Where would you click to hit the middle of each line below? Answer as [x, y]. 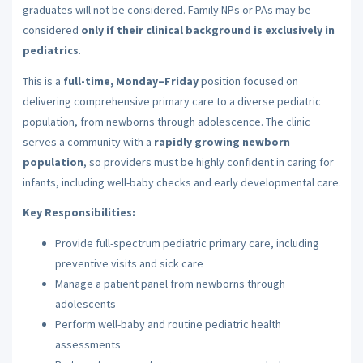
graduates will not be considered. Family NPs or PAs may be [167, 10]
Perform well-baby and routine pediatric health [168, 324]
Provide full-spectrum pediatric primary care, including [187, 243]
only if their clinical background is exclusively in [207, 30]
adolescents [85, 303]
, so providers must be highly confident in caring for [208, 162]
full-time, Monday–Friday [130, 81]
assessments [88, 344]
